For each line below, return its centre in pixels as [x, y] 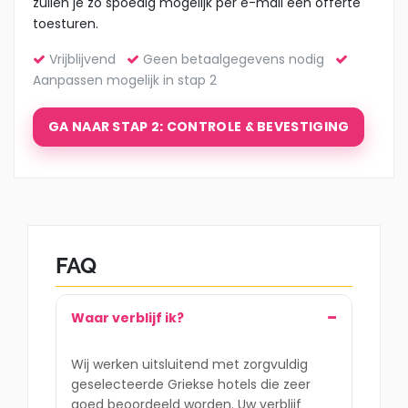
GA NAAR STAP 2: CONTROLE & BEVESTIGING [199, 126]
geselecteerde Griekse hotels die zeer [191, 384]
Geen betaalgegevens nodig [237, 59]
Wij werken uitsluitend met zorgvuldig [189, 364]
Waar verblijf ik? [127, 317]
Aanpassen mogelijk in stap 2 [125, 80]
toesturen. [66, 23]
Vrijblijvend [86, 59]
